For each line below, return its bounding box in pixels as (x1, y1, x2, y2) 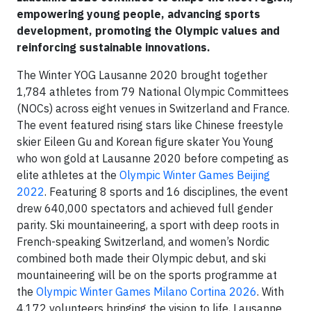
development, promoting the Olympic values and (17, 24, 280, 38)
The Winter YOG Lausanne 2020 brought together (17, 68, 267, 83)
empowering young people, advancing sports (17, 7, 260, 22)
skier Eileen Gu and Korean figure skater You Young (17, 135, 274, 149)
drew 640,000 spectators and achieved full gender (17, 201, 273, 216)
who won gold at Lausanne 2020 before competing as (17, 151, 289, 166)
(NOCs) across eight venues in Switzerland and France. (17, 101, 289, 116)
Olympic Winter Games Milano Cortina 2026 (36, 285, 257, 299)
